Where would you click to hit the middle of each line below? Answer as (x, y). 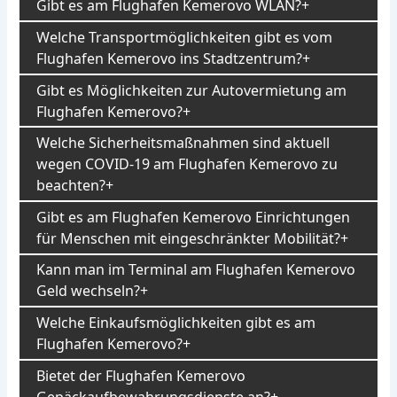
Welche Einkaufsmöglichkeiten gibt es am (176, 323)
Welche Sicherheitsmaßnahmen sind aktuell (183, 143)
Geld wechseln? (89, 291)
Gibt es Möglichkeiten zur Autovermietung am (192, 90)
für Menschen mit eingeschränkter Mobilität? (189, 238)
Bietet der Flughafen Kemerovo (141, 375)
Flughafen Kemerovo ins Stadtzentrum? (170, 58)
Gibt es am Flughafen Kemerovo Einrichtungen (194, 217)
